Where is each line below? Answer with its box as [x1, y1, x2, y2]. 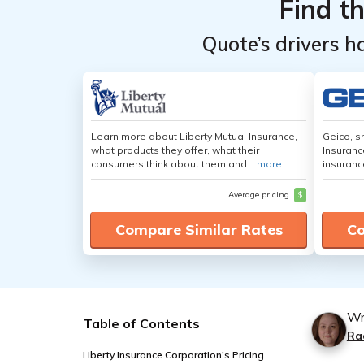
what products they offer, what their [91, 144, 259, 156]
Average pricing [228, 189, 292, 200]
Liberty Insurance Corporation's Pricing [83, 349, 264, 361]
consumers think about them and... [91, 158, 257, 170]
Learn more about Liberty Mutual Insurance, [91, 130, 297, 142]
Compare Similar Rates [115, 220, 283, 239]
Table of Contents [83, 315, 200, 331]
